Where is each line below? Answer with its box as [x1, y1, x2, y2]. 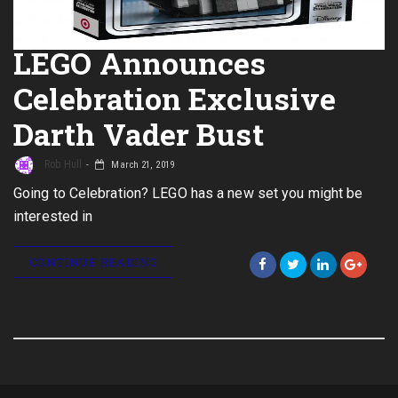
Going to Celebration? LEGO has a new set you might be [13, 185, 363, 202]
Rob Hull [42, 158, 82, 171]
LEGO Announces [13, 43, 267, 83]
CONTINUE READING [29, 254, 158, 270]
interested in [13, 208, 93, 225]
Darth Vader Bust [13, 114, 264, 154]
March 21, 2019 [108, 159, 174, 171]
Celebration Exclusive [13, 78, 337, 118]
